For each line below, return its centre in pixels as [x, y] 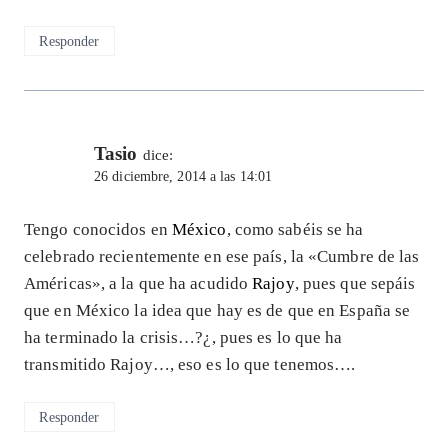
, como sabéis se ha [295, 230]
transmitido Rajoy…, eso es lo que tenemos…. [190, 365]
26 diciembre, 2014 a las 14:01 [183, 177]
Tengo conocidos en [98, 230]
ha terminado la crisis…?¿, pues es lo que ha [183, 338]
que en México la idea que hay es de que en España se [217, 311]
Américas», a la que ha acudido [138, 284]
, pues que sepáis [355, 284]
